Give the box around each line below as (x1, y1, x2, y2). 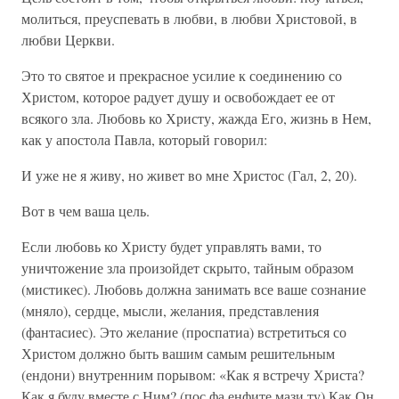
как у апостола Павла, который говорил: (21, 130, 267, 149)
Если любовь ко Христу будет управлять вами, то (21, 237, 322, 256)
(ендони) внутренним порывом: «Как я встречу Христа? (21, 365, 364, 384)
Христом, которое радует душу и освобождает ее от (21, 87, 335, 106)
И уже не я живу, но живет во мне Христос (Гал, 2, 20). (21, 166, 357, 184)
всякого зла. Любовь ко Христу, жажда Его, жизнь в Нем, (21, 109, 371, 127)
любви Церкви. (21, 30, 115, 49)
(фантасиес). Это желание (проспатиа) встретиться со (21, 322, 346, 341)
